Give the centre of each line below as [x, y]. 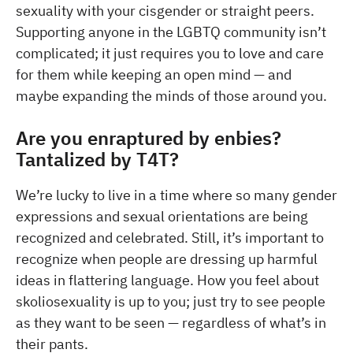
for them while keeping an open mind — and [154, 74]
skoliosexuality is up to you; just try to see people [171, 301]
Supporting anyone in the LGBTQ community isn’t [171, 32]
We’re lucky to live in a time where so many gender [176, 195]
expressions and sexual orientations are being [162, 216]
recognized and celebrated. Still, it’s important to [170, 237]
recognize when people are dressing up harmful [167, 258]
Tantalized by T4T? [97, 159]
